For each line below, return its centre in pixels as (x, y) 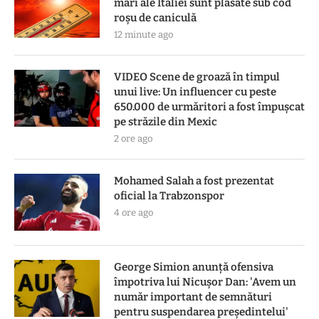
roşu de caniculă (155, 18)
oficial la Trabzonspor (169, 196)
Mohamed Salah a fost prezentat (194, 181)
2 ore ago (133, 139)
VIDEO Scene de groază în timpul (197, 77)
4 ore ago (134, 213)
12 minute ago (143, 35)
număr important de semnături (193, 297)
